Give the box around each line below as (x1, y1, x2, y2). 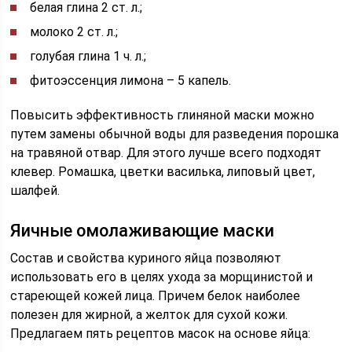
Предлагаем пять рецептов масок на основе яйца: (10, 326, 311, 341)
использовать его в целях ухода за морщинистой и (10, 269, 313, 284)
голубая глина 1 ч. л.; (30, 49, 147, 64)
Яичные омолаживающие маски (10, 221, 275, 240)
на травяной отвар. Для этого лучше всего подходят (10, 145, 322, 160)
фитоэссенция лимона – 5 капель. (30, 73, 232, 88)
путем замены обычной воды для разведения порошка (10, 126, 339, 141)
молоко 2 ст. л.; (30, 24, 119, 39)
